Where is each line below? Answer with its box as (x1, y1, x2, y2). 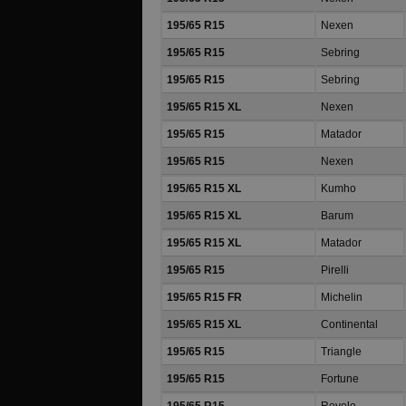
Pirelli (321, 264, 349, 276)
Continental (321, 318, 378, 331)
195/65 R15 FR (167, 291, 242, 304)
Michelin (321, 291, 362, 304)
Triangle (321, 345, 362, 358)
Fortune (321, 372, 359, 385)
